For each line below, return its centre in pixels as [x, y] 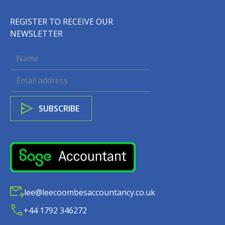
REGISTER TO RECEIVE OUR [62, 21]
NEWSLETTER [36, 33]
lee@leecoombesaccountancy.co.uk [90, 193]
